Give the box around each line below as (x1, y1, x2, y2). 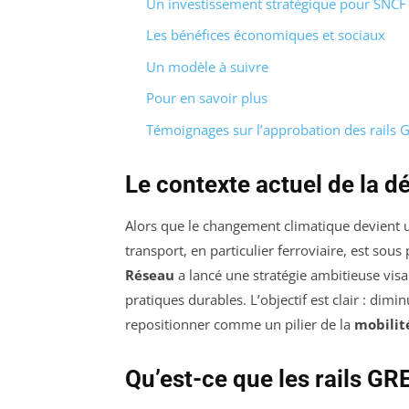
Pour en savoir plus (145, 89, 267, 108)
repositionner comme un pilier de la (125, 314, 354, 333)
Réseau (125, 265, 174, 284)
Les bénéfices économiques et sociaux (145, 26, 385, 45)
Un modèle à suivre (145, 57, 268, 76)
